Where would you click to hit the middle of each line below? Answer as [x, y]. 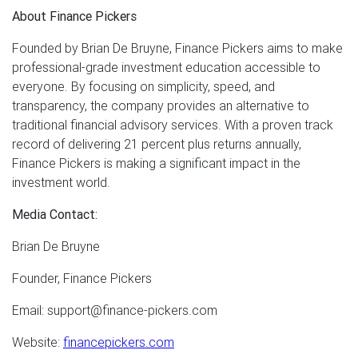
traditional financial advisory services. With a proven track [173, 124]
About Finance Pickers [74, 16]
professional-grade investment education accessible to [166, 67]
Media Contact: [55, 214]
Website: [38, 342]
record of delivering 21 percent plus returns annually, [157, 143]
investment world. [61, 182]
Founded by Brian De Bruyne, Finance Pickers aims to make [177, 48]
